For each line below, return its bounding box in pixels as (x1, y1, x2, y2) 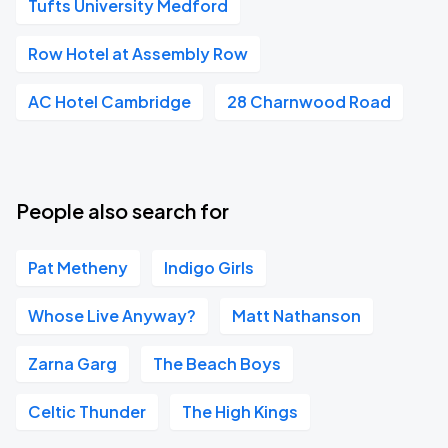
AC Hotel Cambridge (28, 91, 191, 112)
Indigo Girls (164, 257, 254, 278)
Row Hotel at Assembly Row (28, 43, 248, 64)
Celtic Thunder (28, 401, 146, 422)
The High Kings (182, 401, 298, 422)
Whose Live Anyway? (28, 305, 196, 326)
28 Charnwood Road (227, 91, 391, 112)
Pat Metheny (28, 257, 128, 278)
